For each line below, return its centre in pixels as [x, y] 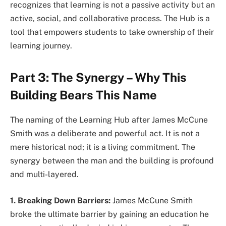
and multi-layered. [44, 175]
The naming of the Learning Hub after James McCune [109, 120]
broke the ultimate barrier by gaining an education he [109, 214]
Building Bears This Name [83, 95]
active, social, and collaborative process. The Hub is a [110, 19]
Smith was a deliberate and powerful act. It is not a [105, 134]
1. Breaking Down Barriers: [60, 200]
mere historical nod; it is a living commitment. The [103, 147]
